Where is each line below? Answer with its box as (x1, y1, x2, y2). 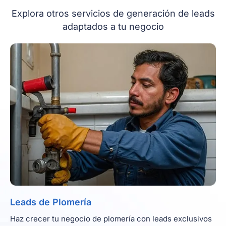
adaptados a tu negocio (62, 21, 164, 32)
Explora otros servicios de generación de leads (11, 8, 215, 19)
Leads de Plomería (10, 196, 91, 207)
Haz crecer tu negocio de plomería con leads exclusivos (10, 213, 212, 223)
